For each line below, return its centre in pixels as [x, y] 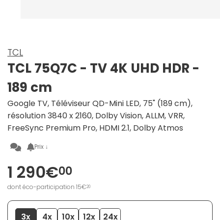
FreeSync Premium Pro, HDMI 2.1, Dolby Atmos [95, 128]
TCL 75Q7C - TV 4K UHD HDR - [103, 69]
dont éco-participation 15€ [47, 187]
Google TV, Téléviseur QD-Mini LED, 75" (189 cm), [100, 104]
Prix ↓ [41, 147]
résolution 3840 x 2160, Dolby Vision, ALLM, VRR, [96, 116]
